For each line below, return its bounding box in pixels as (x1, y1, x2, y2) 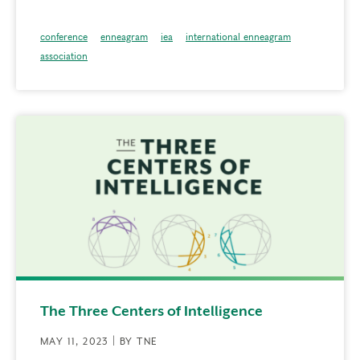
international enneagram (186, 32, 291, 43)
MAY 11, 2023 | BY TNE (40, 335, 158, 347)
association (40, 51, 88, 62)
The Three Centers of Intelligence (40, 302, 263, 319)
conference (40, 32, 88, 43)
